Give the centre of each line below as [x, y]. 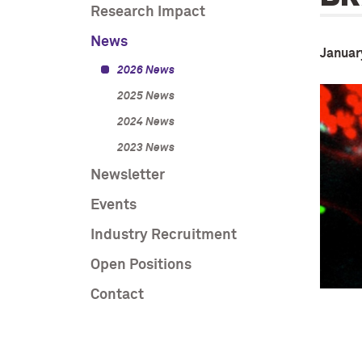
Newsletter [128, 175]
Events [114, 205]
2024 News [145, 122]
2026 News [145, 70]
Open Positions [141, 265]
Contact [117, 295]
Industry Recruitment [164, 235]
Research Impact [148, 12]
